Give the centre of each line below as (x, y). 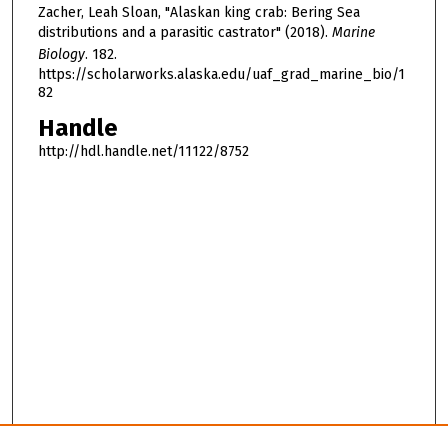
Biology (61, 54)
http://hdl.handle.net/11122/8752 (143, 152)
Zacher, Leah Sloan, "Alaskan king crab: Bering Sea (198, 12)
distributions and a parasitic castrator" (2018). (184, 32)
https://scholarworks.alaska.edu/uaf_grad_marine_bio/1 (221, 74)
